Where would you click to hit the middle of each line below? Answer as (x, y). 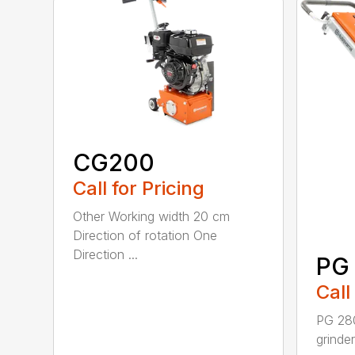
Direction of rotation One (145, 236)
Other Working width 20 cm (152, 217)
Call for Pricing (139, 189)
